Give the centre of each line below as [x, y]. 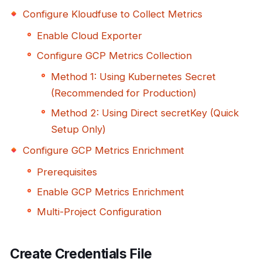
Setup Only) [78, 130]
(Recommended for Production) [124, 93]
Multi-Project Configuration [99, 211]
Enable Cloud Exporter [89, 35]
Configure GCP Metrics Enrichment [104, 151]
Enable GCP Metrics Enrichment [111, 192]
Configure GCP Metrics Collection [114, 55]
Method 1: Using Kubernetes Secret [133, 77]
